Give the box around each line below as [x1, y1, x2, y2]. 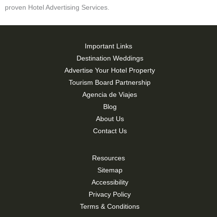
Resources [92, 155, 125, 162]
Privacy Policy [89, 190, 131, 198]
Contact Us [93, 127, 127, 135]
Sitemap [97, 166, 123, 174]
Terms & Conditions [80, 202, 139, 210]
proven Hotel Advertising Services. [5, 4, 109, 11]
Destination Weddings [76, 54, 143, 62]
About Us [95, 115, 124, 123]
